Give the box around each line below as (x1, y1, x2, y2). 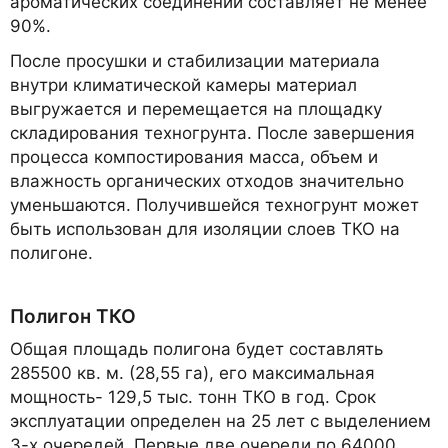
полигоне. (10, 243, 93, 264)
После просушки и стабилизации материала (10, 51, 380, 72)
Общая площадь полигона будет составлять (10, 339, 383, 360)
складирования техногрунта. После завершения (10, 123, 415, 144)
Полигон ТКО (10, 304, 136, 328)
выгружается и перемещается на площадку (10, 99, 382, 120)
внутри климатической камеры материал (10, 75, 357, 96)
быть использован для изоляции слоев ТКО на (10, 219, 400, 240)
